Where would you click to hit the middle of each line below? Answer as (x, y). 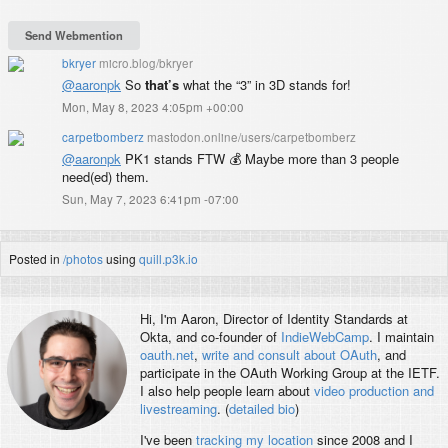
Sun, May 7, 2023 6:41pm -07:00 (150, 198)
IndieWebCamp (324, 337)
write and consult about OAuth (289, 355)
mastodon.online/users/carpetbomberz (251, 136)
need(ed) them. (105, 176)
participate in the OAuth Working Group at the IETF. (289, 373)
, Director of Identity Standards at (311, 319)
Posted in (36, 258)
